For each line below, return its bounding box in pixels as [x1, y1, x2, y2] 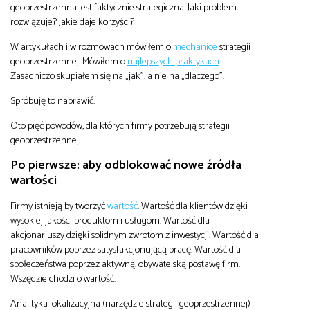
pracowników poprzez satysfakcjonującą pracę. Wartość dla [10, 241, 241, 258]
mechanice [173, 38, 217, 55]
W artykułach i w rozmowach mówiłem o [10, 38, 173, 55]
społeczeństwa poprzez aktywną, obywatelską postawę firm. [10, 255, 240, 273]
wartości [10, 170, 57, 191]
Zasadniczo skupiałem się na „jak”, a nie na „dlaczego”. [10, 67, 224, 84]
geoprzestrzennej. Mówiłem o [10, 53, 127, 70]
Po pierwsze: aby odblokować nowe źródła [10, 154, 241, 176]
